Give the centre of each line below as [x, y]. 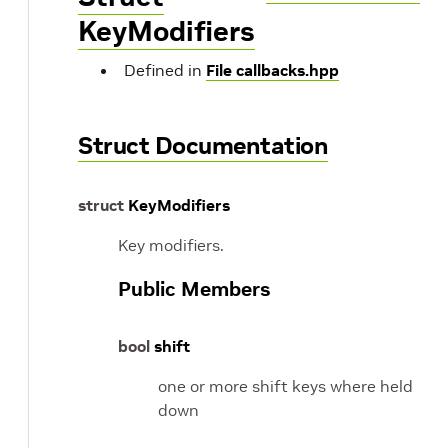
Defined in [165, 70]
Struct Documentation [203, 145]
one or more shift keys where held [285, 386]
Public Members [194, 289]
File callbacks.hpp [272, 70]
